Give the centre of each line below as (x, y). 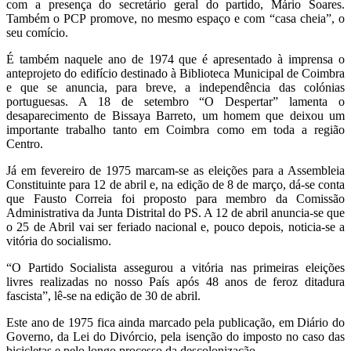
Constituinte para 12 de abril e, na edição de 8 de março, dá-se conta (175, 184)
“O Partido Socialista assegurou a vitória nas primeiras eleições (175, 267)
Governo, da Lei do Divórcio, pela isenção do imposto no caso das (175, 336)
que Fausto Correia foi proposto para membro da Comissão (175, 198)
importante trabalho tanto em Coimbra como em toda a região (175, 129)
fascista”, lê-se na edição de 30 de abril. (103, 295)
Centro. (25, 143)
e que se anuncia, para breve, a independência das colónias (175, 87)
